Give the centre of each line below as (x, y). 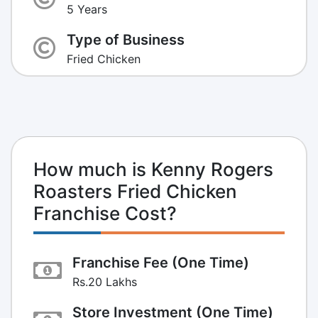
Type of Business (126, 39)
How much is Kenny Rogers (153, 169)
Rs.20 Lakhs (105, 281)
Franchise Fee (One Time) (161, 262)
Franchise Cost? (105, 213)
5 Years (87, 9)
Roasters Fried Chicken (135, 191)
